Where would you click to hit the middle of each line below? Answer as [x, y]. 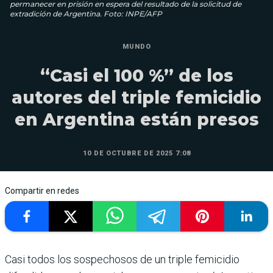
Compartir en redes [42, 190]
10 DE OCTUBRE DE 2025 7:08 [136, 153]
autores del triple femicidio [136, 97]
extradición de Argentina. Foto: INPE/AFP [86, 13]
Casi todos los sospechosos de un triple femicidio [122, 259]
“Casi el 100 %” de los [136, 75]
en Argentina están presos [136, 119]
